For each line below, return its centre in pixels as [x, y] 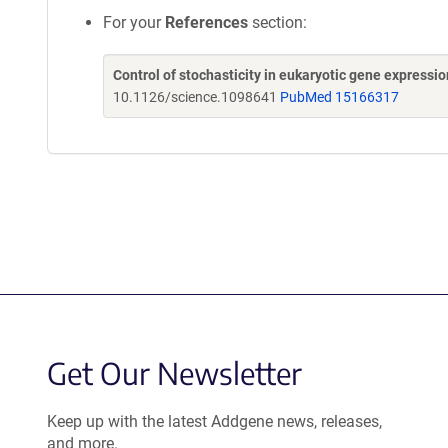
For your [134, 22]
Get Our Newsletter [174, 373]
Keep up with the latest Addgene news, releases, [214, 421]
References [206, 22]
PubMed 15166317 [339, 97]
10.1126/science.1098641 [196, 97]
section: [277, 22]
